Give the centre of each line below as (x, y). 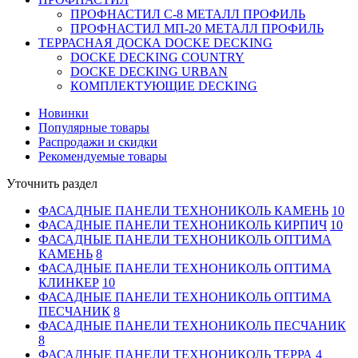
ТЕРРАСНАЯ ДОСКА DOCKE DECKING (155, 43)
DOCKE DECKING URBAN (149, 72)
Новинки (64, 113)
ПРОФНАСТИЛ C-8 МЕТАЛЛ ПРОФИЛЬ (188, 14)
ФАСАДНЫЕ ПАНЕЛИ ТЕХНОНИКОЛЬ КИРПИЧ (183, 225)
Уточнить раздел (52, 183)
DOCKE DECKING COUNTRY (157, 57)
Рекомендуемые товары (103, 156)
